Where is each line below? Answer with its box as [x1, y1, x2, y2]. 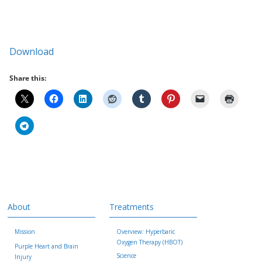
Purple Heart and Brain [15, 242, 79, 250]
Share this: [9, 73, 46, 83]
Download [9, 45, 54, 58]
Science [116, 251, 137, 260]
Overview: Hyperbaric [116, 227, 175, 236]
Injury [15, 253, 32, 261]
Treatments [109, 201, 154, 212]
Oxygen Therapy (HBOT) [116, 238, 183, 246]
